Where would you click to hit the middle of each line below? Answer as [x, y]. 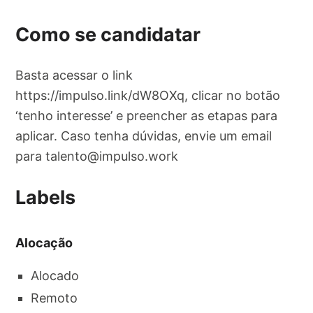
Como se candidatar [108, 34]
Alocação [44, 242]
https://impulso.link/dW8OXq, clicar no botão [148, 96]
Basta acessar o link [74, 75]
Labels [46, 197]
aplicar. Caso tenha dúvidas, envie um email [144, 136]
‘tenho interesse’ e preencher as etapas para [147, 116]
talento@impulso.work [112, 156]
